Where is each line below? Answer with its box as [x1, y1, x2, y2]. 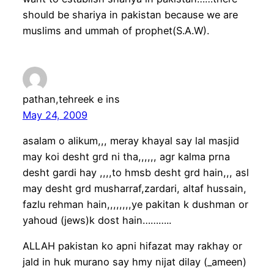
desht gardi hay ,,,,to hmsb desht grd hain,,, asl [22, 166, 249, 179]
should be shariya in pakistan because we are [22, 9, 238, 21]
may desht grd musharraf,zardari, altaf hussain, [22, 182, 246, 194]
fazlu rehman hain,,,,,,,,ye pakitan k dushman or [22, 198, 248, 210]
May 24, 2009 [22, 108, 87, 121]
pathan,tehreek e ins [22, 92, 120, 105]
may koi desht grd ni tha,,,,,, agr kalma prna [22, 150, 230, 163]
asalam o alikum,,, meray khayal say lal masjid [22, 134, 239, 147]
